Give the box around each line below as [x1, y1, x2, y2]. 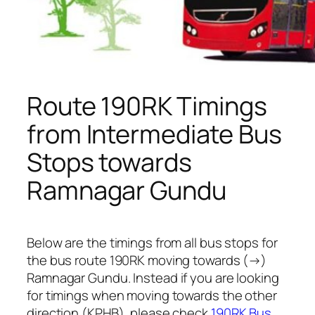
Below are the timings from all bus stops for [27, 233, 278, 252]
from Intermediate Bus [27, 116, 282, 151]
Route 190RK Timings [27, 88, 268, 123]
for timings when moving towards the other [27, 286, 277, 305]
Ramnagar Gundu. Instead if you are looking [27, 269, 279, 288]
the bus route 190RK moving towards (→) [27, 251, 267, 270]
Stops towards [27, 144, 192, 179]
